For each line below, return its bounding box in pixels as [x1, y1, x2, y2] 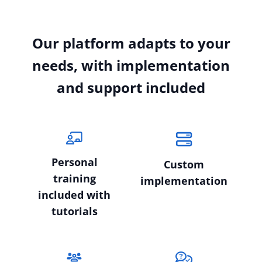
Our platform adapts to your [32, 33, 230, 53]
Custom [164, 157, 204, 171]
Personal [51, 154, 98, 169]
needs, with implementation [32, 55, 230, 75]
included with [38, 187, 111, 202]
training [53, 171, 96, 185]
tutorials [51, 204, 98, 218]
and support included [57, 77, 205, 97]
